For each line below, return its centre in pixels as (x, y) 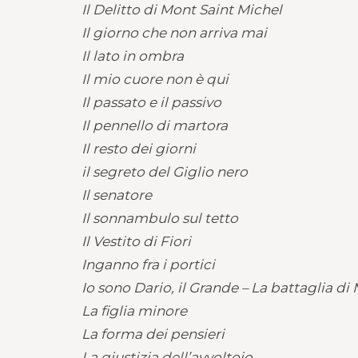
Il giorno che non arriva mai (174, 33)
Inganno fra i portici (148, 265)
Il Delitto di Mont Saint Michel (182, 10)
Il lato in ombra (133, 56)
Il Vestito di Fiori (136, 241)
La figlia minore (134, 311)
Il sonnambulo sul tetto (160, 218)
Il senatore (117, 195)
